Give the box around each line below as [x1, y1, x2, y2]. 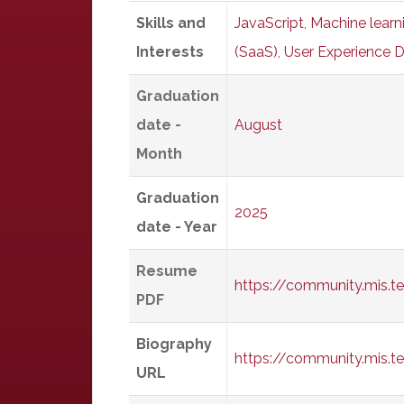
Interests [136, 43, 204, 60]
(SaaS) [234, 43, 278, 60]
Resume [136, 262, 197, 280]
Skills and [136, 14, 206, 32]
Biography [136, 335, 212, 353]
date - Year [136, 218, 217, 235]
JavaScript [234, 14, 304, 32]
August [234, 116, 282, 133]
